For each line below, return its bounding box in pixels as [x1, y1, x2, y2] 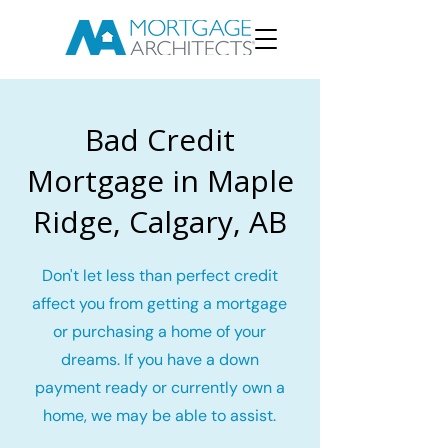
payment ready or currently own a [34, 377, 285, 398]
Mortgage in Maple [26, 160, 294, 201]
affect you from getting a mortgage [32, 293, 287, 314]
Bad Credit [85, 119, 235, 160]
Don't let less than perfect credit [41, 265, 278, 286]
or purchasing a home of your [53, 321, 266, 342]
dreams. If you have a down [60, 349, 259, 370]
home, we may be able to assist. [43, 405, 276, 426]
